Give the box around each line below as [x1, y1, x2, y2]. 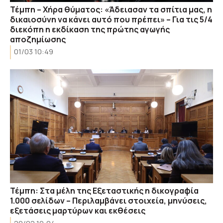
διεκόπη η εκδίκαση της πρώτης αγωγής [10, 23, 170, 35]
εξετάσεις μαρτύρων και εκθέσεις [10, 205, 145, 216]
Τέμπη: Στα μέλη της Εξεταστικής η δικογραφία [10, 185, 199, 196]
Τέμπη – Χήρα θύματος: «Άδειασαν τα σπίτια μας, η [10, 3, 212, 15]
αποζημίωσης [10, 33, 66, 45]
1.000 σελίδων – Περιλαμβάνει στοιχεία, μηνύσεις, [10, 195, 207, 206]
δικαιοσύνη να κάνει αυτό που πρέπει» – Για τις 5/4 [10, 13, 213, 25]
